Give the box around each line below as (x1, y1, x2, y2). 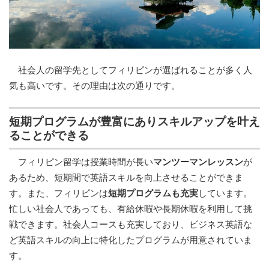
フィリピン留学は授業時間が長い (9, 156, 153, 168)
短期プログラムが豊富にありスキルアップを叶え (9, 113, 260, 128)
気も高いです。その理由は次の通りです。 (9, 79, 180, 91)
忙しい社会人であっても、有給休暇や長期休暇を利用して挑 (9, 202, 252, 214)
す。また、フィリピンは (9, 187, 108, 199)
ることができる (9, 127, 89, 142)
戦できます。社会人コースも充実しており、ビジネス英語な (9, 218, 252, 230)
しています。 (198, 187, 252, 199)
